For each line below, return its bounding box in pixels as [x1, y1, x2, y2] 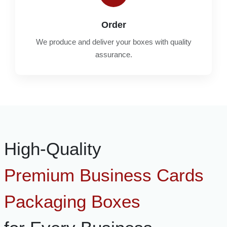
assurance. [95, 50, 132, 59]
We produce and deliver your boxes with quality [35, 37, 192, 46]
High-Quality [4, 138, 101, 159]
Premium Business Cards [4, 165, 204, 185]
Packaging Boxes [4, 191, 140, 211]
